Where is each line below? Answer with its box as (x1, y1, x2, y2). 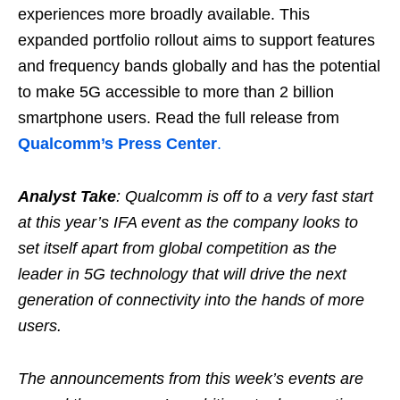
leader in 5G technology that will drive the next (18, 264, 346, 283)
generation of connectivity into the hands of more (18, 290, 364, 309)
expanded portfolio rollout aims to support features (18, 30, 375, 49)
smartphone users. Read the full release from (18, 108, 339, 127)
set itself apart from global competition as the (18, 238, 337, 257)
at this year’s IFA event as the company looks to (18, 212, 358, 231)
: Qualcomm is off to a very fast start (116, 187, 373, 205)
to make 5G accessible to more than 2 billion (18, 82, 334, 101)
